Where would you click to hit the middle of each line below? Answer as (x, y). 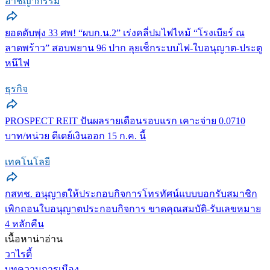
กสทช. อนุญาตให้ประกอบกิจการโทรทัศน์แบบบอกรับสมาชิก (131, 193)
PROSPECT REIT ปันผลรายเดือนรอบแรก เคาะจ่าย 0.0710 (125, 121)
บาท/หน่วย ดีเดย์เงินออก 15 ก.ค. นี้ (75, 136)
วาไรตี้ (18, 254)
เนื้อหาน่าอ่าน (34, 239)
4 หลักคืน (24, 224)
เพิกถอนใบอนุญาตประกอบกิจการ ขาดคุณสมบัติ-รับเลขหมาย (133, 209)
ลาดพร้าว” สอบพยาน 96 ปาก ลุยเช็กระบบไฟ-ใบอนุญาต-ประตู (133, 48)
